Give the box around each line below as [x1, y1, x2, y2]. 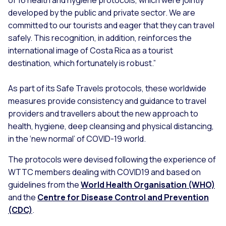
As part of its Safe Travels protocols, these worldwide [8, 83, 206, 94]
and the [8, 192, 37, 203]
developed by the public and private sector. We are [8, 7, 195, 19]
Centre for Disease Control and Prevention [37, 192, 209, 203]
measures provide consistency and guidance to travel [8, 95, 206, 107]
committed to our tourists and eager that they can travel [8, 20, 214, 31]
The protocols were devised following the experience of [8, 154, 216, 165]
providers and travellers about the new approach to [8, 108, 198, 120]
